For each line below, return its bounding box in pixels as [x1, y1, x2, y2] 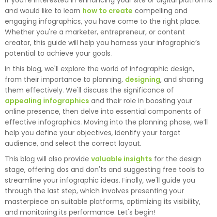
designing [125, 75, 160, 85]
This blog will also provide [5, 154, 91, 164]
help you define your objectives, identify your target [5, 128, 181, 138]
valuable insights [91, 154, 152, 164]
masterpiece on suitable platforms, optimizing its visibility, [5, 197, 201, 207]
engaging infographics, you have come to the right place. [5, 16, 201, 27]
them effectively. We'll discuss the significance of [5, 85, 174, 95]
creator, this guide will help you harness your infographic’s [5, 38, 200, 48]
